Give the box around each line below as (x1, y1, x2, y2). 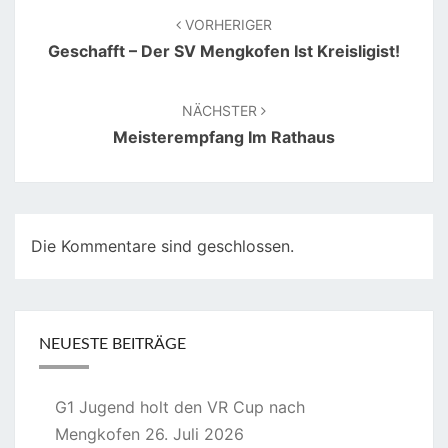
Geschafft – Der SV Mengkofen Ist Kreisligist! (48, 41, 400, 62)
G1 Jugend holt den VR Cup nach (55, 397, 305, 418)
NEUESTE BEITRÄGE (39, 336, 186, 353)
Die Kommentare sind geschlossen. (31, 236, 294, 257)
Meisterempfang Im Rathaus (113, 127, 335, 148)
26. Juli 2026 (145, 424, 244, 445)
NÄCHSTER (182, 102, 261, 120)
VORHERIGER (181, 16, 272, 34)
